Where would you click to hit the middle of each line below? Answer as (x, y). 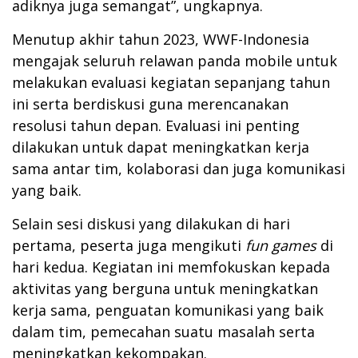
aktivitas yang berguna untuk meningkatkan (165, 288)
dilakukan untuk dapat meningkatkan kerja (161, 147)
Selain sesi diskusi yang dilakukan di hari (151, 223)
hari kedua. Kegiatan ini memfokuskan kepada (171, 267)
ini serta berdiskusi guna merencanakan (150, 103)
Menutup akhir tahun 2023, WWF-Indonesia (161, 39)
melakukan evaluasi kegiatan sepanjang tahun (171, 82)
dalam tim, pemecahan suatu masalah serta (163, 331)
